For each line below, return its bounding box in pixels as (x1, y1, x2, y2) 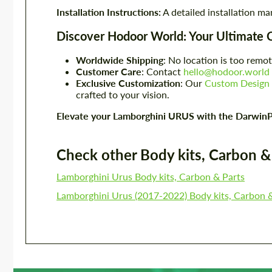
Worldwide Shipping (76, 54, 163, 66)
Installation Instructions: (56, 6, 161, 18)
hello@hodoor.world (183, 66, 270, 77)
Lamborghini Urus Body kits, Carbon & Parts (56, 171, 245, 182)
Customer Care (76, 66, 141, 77)
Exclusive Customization (76, 77, 180, 89)
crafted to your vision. (76, 89, 169, 100)
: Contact (141, 66, 183, 77)
